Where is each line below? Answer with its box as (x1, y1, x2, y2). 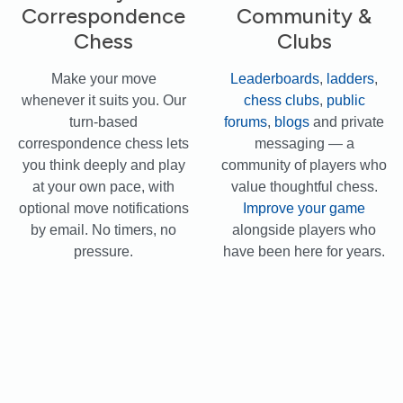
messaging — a (254, 135, 354, 151)
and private (309, 113, 384, 130)
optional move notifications (18, 200, 189, 216)
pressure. (74, 243, 134, 259)
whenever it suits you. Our (21, 92, 186, 108)
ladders (327, 70, 374, 86)
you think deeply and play (22, 157, 185, 173)
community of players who (221, 157, 387, 173)
